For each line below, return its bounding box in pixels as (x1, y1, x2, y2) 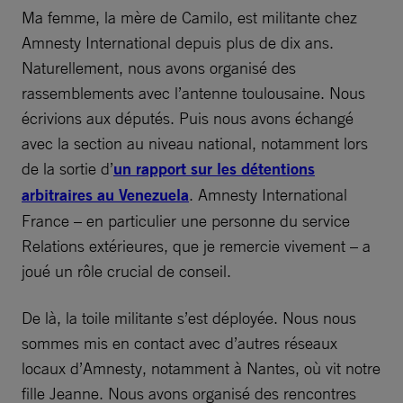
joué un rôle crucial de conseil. (22, 260, 231, 281)
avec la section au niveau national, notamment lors (22, 132, 368, 153)
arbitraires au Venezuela (22, 184, 189, 205)
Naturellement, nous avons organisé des (22, 57, 296, 77)
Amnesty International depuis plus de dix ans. (22, 31, 334, 52)
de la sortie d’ (22, 157, 113, 178)
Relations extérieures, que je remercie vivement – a (22, 235, 371, 255)
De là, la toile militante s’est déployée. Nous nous (22, 307, 356, 327)
